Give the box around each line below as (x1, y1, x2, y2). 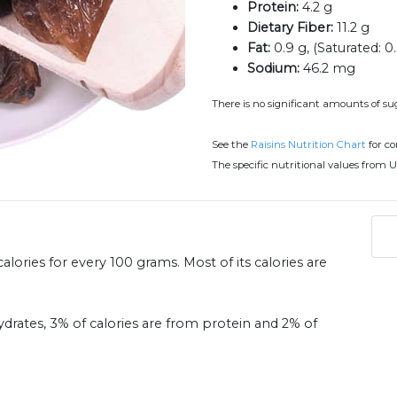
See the (212, 138, 251, 152)
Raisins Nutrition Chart (251, 138, 366, 152)
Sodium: (247, 60, 300, 77)
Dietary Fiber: (247, 19, 333, 36)
